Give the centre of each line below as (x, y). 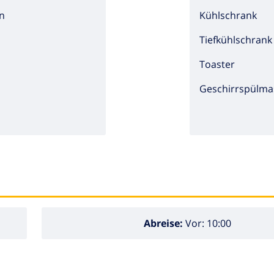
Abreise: (163, 224)
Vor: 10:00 (207, 224)
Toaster (217, 64)
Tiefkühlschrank (236, 39)
